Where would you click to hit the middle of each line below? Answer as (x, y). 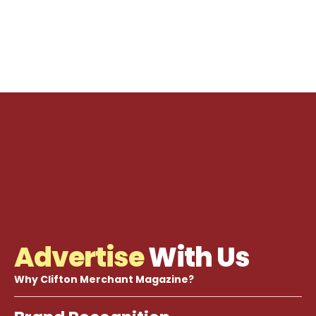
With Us (197, 257)
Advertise (79, 257)
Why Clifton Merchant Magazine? (104, 279)
